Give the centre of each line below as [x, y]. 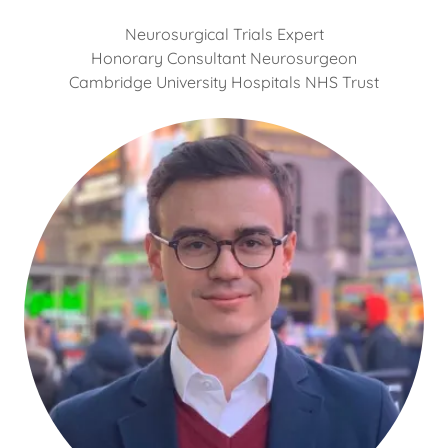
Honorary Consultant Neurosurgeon [224, 58]
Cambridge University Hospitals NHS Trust [224, 82]
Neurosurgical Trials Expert [224, 34]
